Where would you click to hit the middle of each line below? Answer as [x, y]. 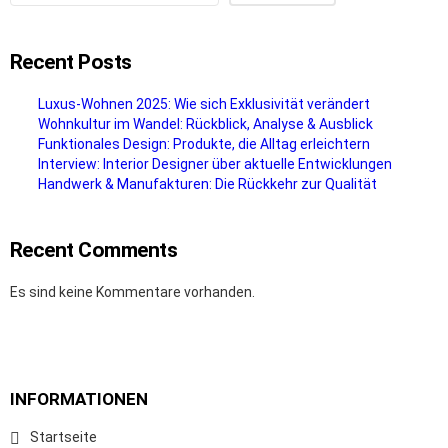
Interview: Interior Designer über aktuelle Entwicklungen [215, 163]
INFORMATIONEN [79, 398]
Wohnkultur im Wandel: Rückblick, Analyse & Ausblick [205, 123]
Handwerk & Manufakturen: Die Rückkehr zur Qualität [207, 183]
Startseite [63, 436]
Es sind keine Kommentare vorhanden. [132, 291]
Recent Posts [71, 61]
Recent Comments [94, 249]
